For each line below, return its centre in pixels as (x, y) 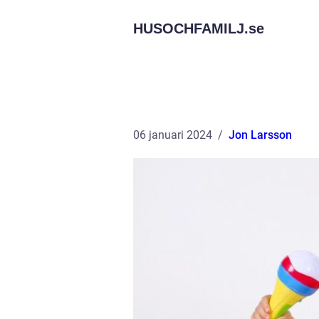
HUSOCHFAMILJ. (191, 28)
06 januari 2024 (173, 135)
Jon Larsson (260, 135)
